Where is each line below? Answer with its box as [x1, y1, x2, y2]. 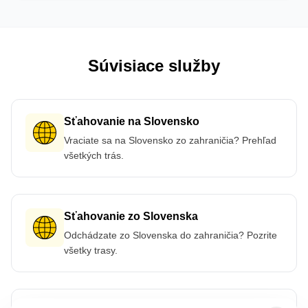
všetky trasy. [64, 245, 118, 256]
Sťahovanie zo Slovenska [64, 210, 198, 223]
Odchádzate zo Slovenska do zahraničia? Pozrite [64, 230, 277, 241]
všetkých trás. [64, 150, 124, 162]
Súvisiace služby [88, 56, 220, 76]
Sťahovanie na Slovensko [64, 115, 199, 128]
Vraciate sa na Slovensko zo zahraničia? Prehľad [64, 135, 276, 146]
